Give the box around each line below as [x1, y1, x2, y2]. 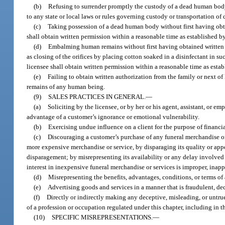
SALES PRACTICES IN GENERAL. [48, 92, 146, 100]
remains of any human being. [27, 82, 105, 90]
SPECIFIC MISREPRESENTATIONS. [52, 213, 153, 221]
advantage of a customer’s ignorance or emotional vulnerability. [27, 113, 200, 121]
